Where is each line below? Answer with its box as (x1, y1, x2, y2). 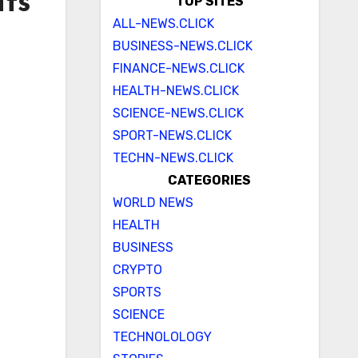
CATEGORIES (168, 173, 252, 188)
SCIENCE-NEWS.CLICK (112, 105, 244, 121)
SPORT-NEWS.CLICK (112, 128, 232, 143)
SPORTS (112, 284, 161, 300)
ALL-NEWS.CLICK (112, 16, 214, 31)
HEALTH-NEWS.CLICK (112, 83, 239, 98)
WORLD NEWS (112, 195, 193, 210)
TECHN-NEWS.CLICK (112, 150, 233, 165)
